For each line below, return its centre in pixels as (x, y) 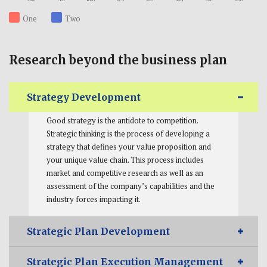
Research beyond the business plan (118, 60)
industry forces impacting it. (93, 199)
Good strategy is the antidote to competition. (122, 120)
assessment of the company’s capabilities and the (130, 186)
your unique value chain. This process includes (125, 159)
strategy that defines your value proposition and (128, 146)
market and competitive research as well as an (125, 173)
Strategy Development (84, 97)
